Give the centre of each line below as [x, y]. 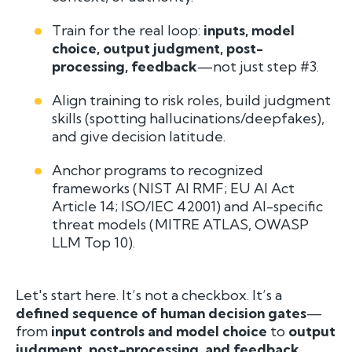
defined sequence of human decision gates [161, 313]
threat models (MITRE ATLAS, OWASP [181, 224]
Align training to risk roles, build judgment [192, 100]
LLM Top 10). [94, 242]
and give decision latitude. [139, 136]
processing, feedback [125, 66]
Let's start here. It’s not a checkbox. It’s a [149, 295]
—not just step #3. [260, 66]
